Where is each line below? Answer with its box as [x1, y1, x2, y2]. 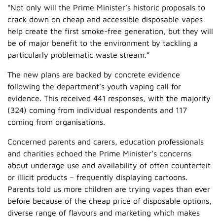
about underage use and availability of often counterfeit [7, 160, 211, 170]
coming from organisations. [7, 117, 105, 126]
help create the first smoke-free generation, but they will [7, 26, 213, 36]
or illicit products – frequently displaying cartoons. [7, 172, 187, 182]
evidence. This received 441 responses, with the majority [7, 93, 211, 103]
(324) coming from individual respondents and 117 [7, 105, 187, 114]
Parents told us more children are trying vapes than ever [7, 184, 210, 193]
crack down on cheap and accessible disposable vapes [7, 14, 203, 24]
